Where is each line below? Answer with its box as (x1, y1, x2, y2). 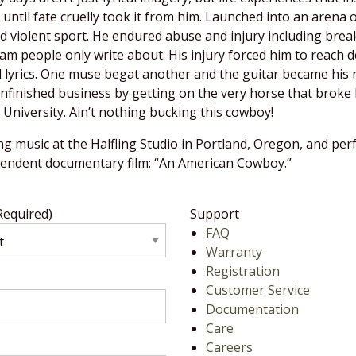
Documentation (205, 300, 299, 318)
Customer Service (205, 281, 310, 299)
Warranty (205, 243, 262, 261)
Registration (205, 262, 280, 280)
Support (189, 205, 239, 222)
